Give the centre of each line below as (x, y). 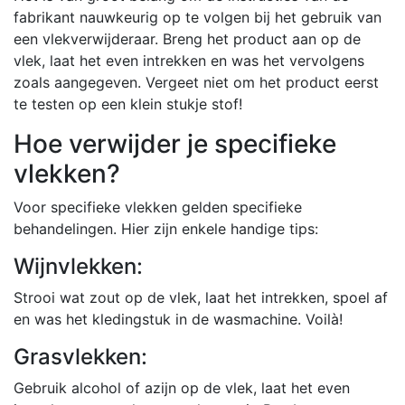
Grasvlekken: (80, 356)
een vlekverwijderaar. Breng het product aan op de (187, 38)
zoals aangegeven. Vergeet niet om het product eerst (196, 82)
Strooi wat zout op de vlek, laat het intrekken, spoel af (201, 297)
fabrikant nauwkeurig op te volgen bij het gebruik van (198, 17)
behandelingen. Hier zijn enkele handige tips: (166, 228)
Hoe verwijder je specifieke (175, 143)
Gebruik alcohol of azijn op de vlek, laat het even (182, 387)
